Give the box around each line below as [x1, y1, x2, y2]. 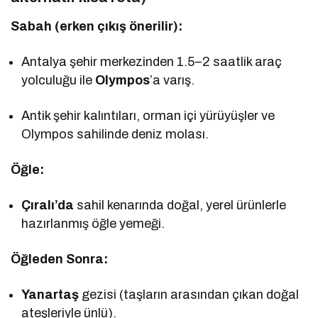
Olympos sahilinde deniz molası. [21, 126, 209, 141]
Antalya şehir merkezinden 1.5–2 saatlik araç [21, 54, 283, 69]
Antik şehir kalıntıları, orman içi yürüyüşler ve [21, 108, 275, 123]
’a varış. [150, 72, 195, 87]
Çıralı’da [21, 197, 74, 212]
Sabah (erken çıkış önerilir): [11, 18, 183, 33]
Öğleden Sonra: [11, 251, 109, 266]
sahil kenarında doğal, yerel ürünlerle [74, 197, 287, 212]
